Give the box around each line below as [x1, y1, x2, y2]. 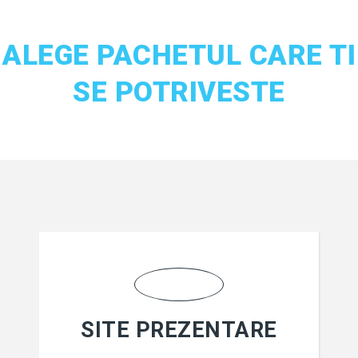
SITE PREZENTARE [81, 317, 277, 343]
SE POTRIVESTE [73, 76, 285, 109]
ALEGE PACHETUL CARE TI [2, 39, 356, 72]
